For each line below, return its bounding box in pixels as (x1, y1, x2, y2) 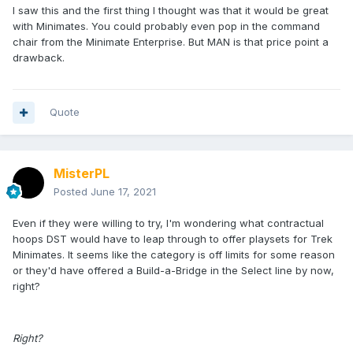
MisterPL (54, 165, 110, 182)
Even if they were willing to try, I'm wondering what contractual (13, 217, 324, 230)
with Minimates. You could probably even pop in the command (13, 20, 320, 33)
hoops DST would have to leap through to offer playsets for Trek (13, 232, 333, 246)
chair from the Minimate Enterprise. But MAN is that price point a (13, 35, 329, 49)
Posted (54, 185, 91, 199)
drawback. (13, 51, 65, 65)
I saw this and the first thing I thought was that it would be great (13, 4, 329, 17)
